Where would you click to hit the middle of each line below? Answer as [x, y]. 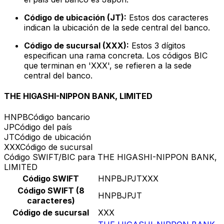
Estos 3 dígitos [157, 46]
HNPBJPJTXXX [128, 178]
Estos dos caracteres [167, 18]
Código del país [43, 127]
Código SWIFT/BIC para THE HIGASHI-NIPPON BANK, [110, 157]
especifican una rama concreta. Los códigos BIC [116, 56]
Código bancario [59, 117]
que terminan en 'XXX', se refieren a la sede [108, 66]
